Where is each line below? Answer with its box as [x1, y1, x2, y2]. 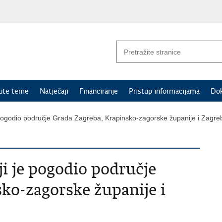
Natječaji [40, 87, 68, 96]
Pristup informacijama [129, 87, 200, 96]
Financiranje [79, 87, 118, 96]
